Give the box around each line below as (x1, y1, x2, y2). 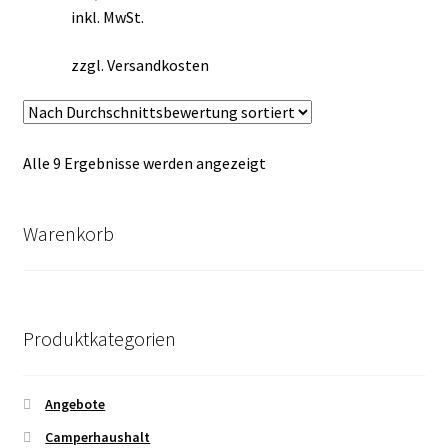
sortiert (264, 202, 319, 223)
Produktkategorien (22, 325, 176, 351)
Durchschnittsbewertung (264, 177, 437, 198)
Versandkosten (106, 54, 209, 75)
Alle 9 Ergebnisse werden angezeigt (22, 153, 266, 174)
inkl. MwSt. (70, 7, 144, 28)
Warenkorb (22, 221, 114, 247)
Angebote (45, 395, 106, 414)
